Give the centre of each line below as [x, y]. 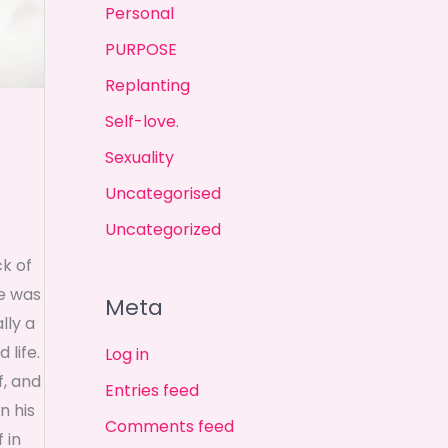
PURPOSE [140, 49]
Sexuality [139, 157]
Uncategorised [162, 193]
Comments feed [169, 426]
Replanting [147, 85]
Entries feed [151, 390]
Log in [126, 354]
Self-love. [141, 121]
